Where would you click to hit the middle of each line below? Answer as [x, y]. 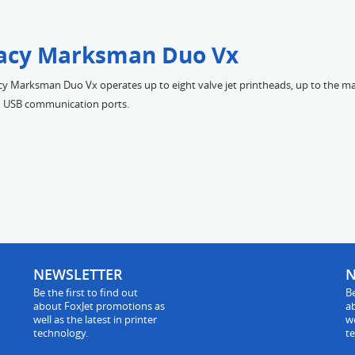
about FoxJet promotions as [99, 306]
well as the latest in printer [95, 319]
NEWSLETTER [78, 274]
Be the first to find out [86, 292]
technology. [61, 333]
